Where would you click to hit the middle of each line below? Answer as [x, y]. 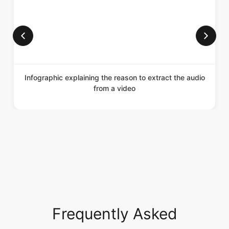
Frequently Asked [114, 203]
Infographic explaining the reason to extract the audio [114, 67]
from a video [114, 77]
